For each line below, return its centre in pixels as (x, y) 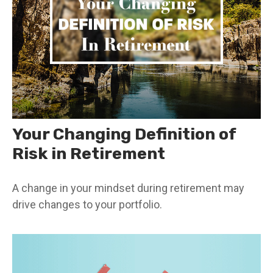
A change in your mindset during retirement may (128, 188)
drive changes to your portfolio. (87, 204)
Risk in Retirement (89, 153)
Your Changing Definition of (124, 134)
